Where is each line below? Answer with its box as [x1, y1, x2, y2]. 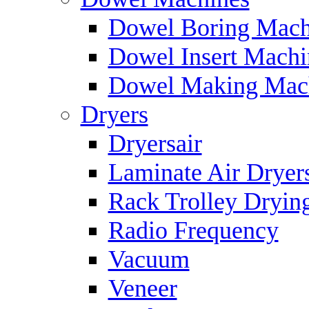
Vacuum [108, 246, 190, 273]
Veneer [108, 275, 177, 302]
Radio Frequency [108, 217, 279, 244]
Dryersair [108, 130, 202, 157]
